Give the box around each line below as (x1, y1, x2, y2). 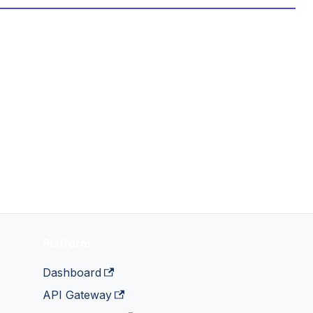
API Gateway (42, 288, 112, 302)
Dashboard (42, 265, 101, 279)
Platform (42, 236, 90, 250)
